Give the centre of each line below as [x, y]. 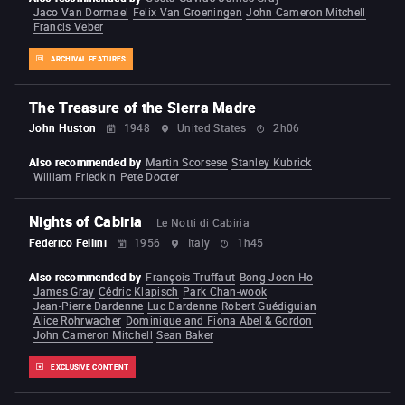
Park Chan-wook [225, 292]
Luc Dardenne [183, 306]
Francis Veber [68, 27]
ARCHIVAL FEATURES [89, 59]
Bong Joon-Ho [276, 277]
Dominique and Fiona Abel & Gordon [219, 320]
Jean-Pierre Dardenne [88, 306]
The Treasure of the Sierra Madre [143, 108]
